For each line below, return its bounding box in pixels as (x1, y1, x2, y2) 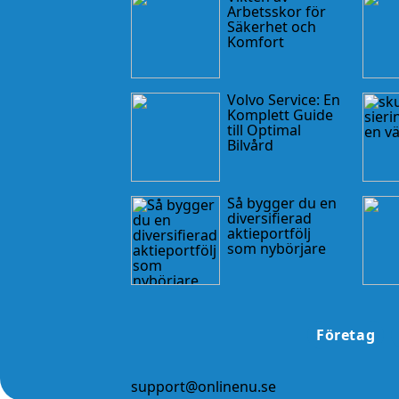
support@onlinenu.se (131, 376, 276, 396)
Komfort (227, 31, 284, 52)
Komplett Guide (227, 104, 333, 125)
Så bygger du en (227, 192, 337, 213)
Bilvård (227, 134, 273, 155)
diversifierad (227, 208, 312, 228)
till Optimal (227, 119, 301, 140)
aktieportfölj (227, 223, 311, 243)
